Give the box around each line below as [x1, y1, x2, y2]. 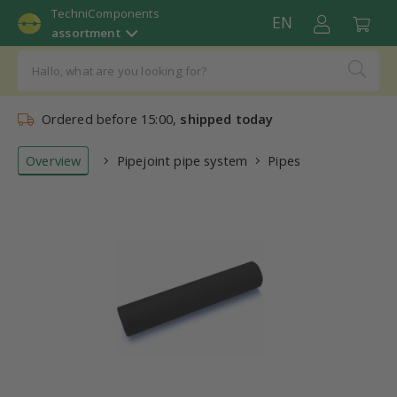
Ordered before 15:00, [34, 110, 181, 128]
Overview [26, 152, 82, 169]
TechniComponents [51, 5, 160, 21]
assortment [51, 25, 121, 41]
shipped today [180, 110, 274, 128]
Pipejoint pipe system [116, 152, 248, 169]
